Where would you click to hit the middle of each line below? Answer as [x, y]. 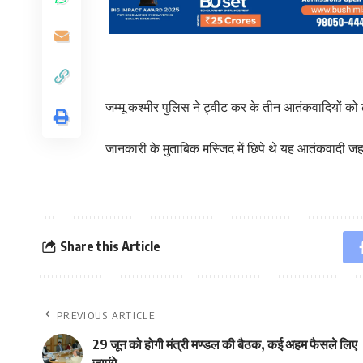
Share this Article [110, 247]
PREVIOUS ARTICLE [106, 315]
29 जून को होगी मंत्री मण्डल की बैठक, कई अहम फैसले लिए [225, 344]
